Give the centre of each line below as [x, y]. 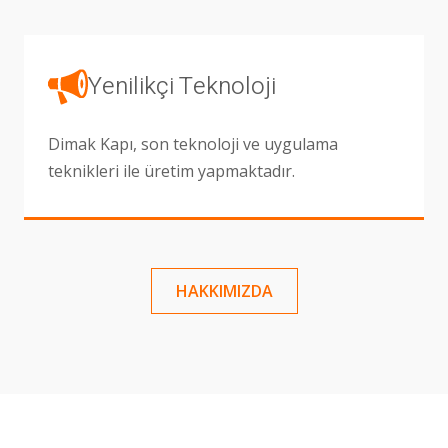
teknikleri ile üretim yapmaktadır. [171, 171]
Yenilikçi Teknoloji [182, 87]
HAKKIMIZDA [224, 291]
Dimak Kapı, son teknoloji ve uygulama [193, 144]
